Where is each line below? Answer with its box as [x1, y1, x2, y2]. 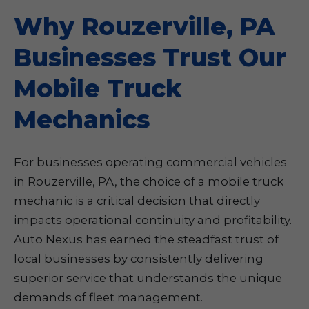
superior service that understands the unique [14, 271, 282, 285]
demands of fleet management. [14, 290, 203, 304]
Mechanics [14, 105, 150, 134]
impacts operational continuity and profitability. [14, 213, 292, 227]
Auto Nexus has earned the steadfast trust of [14, 232, 279, 246]
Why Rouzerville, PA [14, 12, 275, 41]
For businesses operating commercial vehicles [14, 155, 287, 169]
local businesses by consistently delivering [14, 252, 263, 266]
